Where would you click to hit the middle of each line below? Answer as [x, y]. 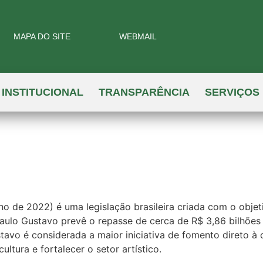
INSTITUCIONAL [42, 92]
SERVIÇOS [232, 92]
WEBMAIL [138, 36]
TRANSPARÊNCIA [144, 92]
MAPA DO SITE [42, 36]
